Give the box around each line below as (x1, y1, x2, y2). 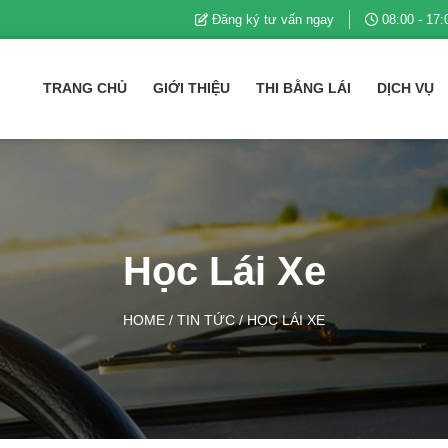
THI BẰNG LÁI (256, 80, 352, 97)
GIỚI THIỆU (153, 80, 231, 97)
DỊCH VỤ (377, 80, 435, 97)
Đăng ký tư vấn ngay (208, 12, 334, 27)
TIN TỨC (177, 311, 235, 328)
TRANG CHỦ (43, 80, 128, 97)
